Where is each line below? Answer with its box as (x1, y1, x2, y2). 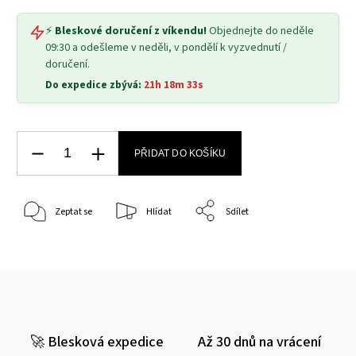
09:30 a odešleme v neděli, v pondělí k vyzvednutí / (45, 40, 287, 56)
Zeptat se (55, 204, 92, 219)
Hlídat (146, 204, 172, 219)
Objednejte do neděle (209, 23, 314, 40)
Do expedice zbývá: (45, 78, 144, 93)
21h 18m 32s (144, 78, 203, 93)
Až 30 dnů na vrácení (197, 331, 321, 353)
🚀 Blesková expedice (30, 331, 164, 353)
